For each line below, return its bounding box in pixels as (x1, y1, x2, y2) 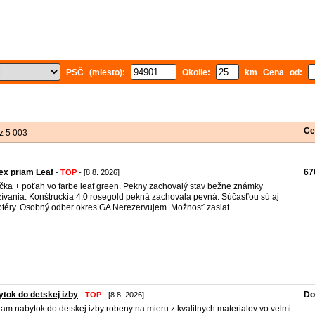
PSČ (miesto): (60, 67, 131, 77)
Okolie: (176, 67, 216, 77)
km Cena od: (238, 67, 308, 77)
